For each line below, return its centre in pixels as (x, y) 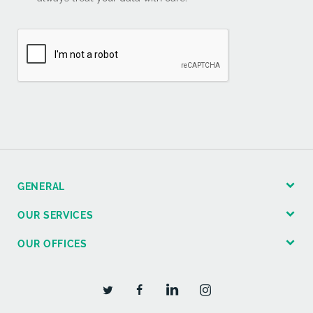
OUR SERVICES (56, 215)
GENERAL (41, 186)
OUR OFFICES (52, 243)
